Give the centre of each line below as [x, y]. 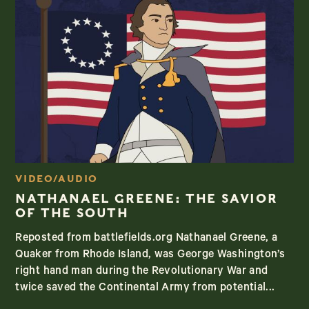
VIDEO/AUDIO [57, 179]
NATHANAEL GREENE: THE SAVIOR [147, 199]
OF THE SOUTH [72, 213]
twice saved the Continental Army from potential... [145, 289]
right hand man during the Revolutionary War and [142, 272]
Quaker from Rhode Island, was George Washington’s [150, 256]
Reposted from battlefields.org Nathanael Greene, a [147, 239]
